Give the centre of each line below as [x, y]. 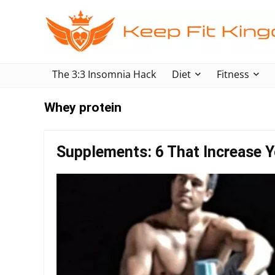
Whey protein [83, 107]
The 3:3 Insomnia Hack [104, 74]
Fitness [233, 74]
